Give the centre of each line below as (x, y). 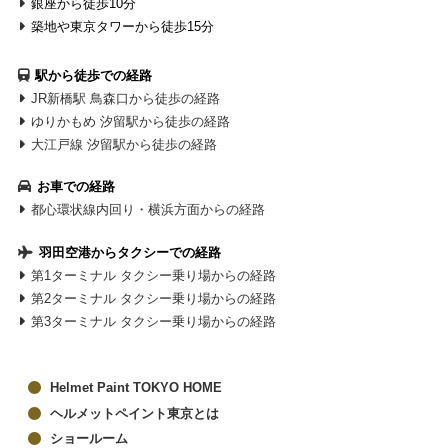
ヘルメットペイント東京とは (135, 413)
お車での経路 (76, 187)
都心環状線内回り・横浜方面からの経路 (148, 210)
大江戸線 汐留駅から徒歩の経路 (124, 144)
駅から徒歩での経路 (94, 75)
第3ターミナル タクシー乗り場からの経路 (154, 321)
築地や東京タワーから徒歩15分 (123, 26)
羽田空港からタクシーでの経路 (130, 252)
